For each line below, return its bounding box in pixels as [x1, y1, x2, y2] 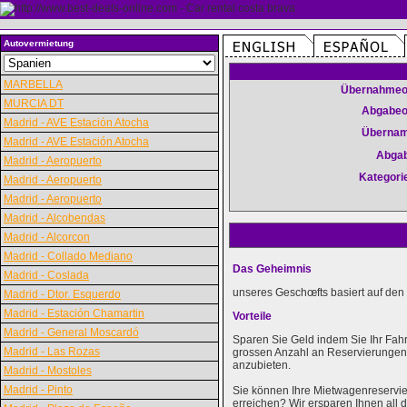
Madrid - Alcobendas [4, 212, 105, 224]
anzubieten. [233, 359, 291, 372]
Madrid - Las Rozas [4, 345, 100, 358]
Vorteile [233, 310, 272, 323]
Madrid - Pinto [4, 383, 73, 396]
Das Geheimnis [233, 263, 312, 275]
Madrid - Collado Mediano [4, 250, 133, 263]
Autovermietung [4, 38, 74, 48]
